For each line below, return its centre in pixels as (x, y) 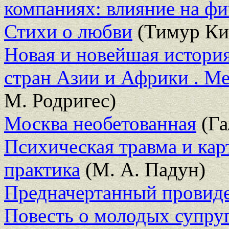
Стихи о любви (68, 31)
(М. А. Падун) (143, 169)
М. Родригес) (60, 100)
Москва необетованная (100, 123)
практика (42, 169)
